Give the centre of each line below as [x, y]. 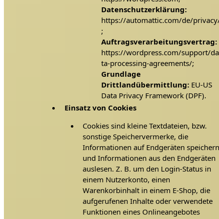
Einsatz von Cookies [100, 108]
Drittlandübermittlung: [145, 84]
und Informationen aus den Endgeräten [149, 158]
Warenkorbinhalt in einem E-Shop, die [147, 190]
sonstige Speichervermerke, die [136, 137]
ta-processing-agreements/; [147, 63]
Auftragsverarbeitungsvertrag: [159, 41]
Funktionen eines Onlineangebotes [142, 212]
